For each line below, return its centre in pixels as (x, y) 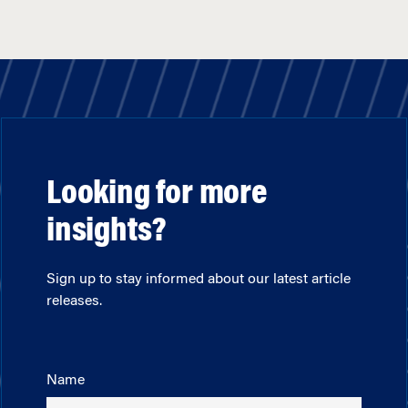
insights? (107, 233)
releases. (74, 302)
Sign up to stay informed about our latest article (199, 280)
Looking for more (157, 195)
